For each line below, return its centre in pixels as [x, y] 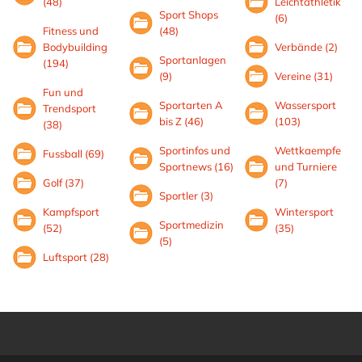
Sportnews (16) [196, 166]
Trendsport [69, 108]
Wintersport [305, 212]
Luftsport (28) [76, 257]
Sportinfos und [194, 150]
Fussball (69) [74, 154]
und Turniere [306, 166]
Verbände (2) [307, 47]
